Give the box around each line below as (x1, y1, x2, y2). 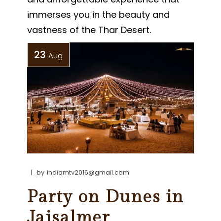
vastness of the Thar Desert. (27, 23, 151, 36)
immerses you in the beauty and (27, 8, 170, 21)
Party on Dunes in (27, 186, 184, 207)
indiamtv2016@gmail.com (47, 167, 130, 177)
